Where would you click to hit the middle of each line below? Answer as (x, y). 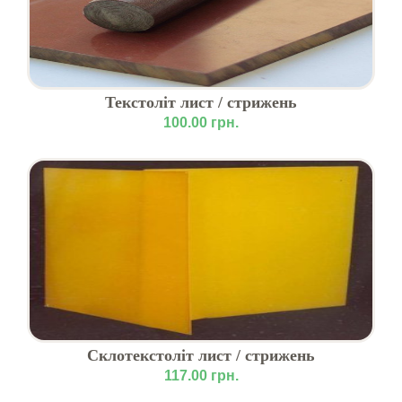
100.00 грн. (201, 122)
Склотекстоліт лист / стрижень (201, 355)
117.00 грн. (201, 376)
